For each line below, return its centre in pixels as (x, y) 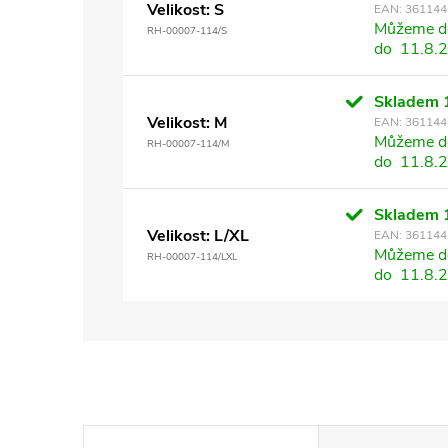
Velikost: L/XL (198, 236)
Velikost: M (187, 123)
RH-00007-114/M (188, 144)
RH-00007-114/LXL (192, 257)
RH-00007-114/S (187, 31)
